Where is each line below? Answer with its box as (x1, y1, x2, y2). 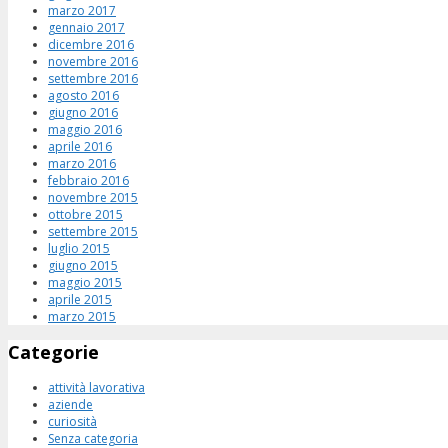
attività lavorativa (48, 378, 145, 396)
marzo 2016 (48, 154, 116, 172)
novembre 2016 (48, 52, 138, 70)
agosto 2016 (48, 86, 119, 104)
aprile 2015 (48, 290, 112, 308)
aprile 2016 (48, 137, 112, 155)
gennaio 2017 (48, 18, 125, 36)
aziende (48, 395, 93, 413)
